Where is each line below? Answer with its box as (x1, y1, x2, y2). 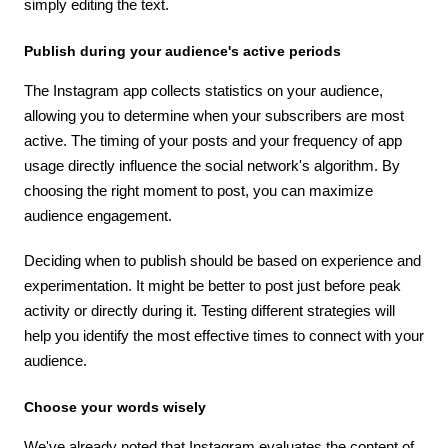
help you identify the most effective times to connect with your (24, 326, 424, 344)
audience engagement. (24, 206, 172, 224)
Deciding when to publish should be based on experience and (24, 251, 421, 269)
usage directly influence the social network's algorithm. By (24, 156, 400, 174)
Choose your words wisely (24, 398, 207, 415)
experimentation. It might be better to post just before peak (24, 276, 401, 294)
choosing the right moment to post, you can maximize (24, 181, 373, 199)
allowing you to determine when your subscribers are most (24, 106, 404, 124)
